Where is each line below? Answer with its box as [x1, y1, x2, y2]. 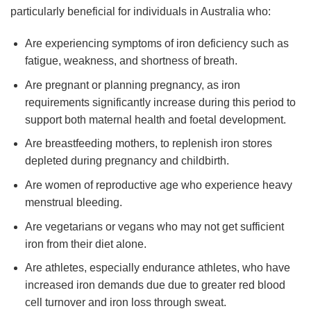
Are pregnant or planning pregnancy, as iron [24, 78, 240, 91]
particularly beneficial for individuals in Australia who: [10, 6, 271, 18]
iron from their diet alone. [24, 237, 146, 250]
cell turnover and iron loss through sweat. [24, 296, 226, 309]
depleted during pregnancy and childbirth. [24, 155, 229, 167]
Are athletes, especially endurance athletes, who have [24, 262, 290, 274]
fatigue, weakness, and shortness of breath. [24, 55, 237, 67]
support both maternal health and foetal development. [24, 113, 286, 126]
